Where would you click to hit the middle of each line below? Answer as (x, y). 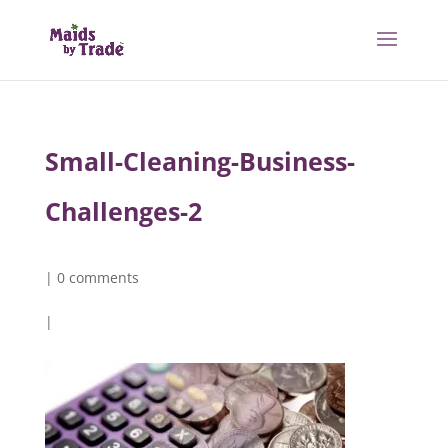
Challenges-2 (123, 211)
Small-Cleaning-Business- (199, 161)
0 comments (97, 277)
